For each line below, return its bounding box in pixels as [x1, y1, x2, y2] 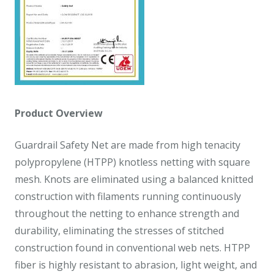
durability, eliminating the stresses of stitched [15, 223, 224, 237]
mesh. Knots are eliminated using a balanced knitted [15, 172, 253, 186]
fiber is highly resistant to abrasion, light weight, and [15, 257, 257, 272]
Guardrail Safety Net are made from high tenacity [15, 138, 240, 152]
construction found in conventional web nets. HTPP [15, 240, 250, 254]
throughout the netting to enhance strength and [15, 206, 239, 220]
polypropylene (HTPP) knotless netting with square [15, 155, 250, 169]
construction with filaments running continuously [15, 189, 241, 203]
